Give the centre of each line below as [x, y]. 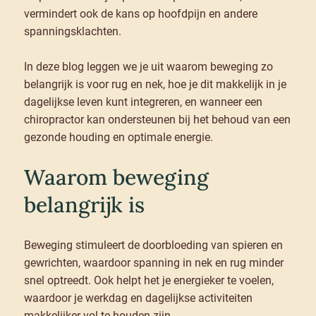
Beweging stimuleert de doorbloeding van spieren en [153, 245]
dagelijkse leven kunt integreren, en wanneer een [143, 102]
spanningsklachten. [72, 32]
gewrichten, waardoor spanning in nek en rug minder [153, 263]
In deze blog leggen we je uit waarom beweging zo [148, 67]
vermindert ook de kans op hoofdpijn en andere [140, 14]
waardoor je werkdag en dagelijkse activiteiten [138, 298]
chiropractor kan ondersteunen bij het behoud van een [157, 120]
